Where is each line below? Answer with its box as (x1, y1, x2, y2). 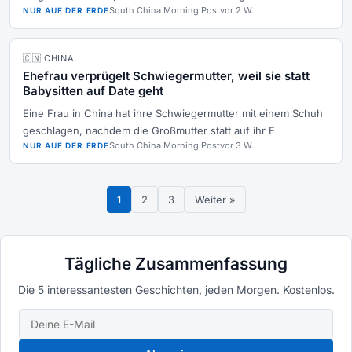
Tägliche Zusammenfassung (64, 254, 288, 273)
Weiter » (194, 193, 236, 206)
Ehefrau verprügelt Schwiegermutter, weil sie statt (23, 68, 310, 83)
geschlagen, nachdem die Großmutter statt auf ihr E (23, 124, 275, 137)
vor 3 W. (219, 140, 254, 151)
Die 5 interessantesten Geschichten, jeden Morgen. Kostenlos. (17, 283, 335, 296)
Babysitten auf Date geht (23, 83, 163, 98)
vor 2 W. (219, 5, 254, 16)
